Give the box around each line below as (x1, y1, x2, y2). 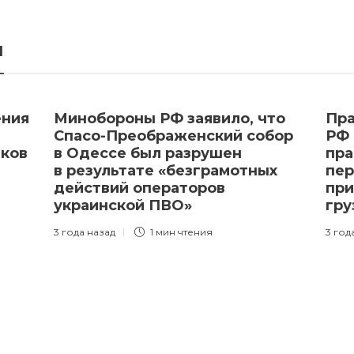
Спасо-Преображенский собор (54, 127, 293, 145)
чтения (178, 226, 213, 238)
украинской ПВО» (54, 197, 196, 214)
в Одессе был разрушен (54, 145, 242, 162)
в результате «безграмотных (54, 162, 277, 179)
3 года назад (54, 226, 115, 238)
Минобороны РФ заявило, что (54, 110, 285, 127)
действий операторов (54, 179, 225, 197)
